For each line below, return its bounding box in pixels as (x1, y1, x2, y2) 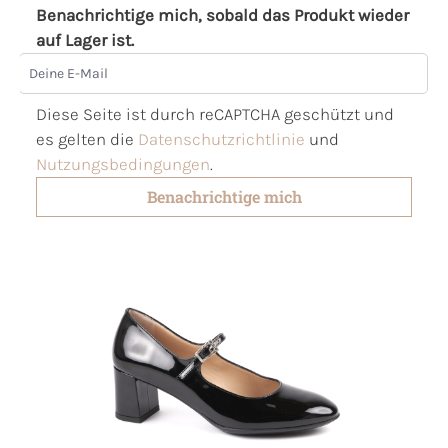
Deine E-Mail (19, 53, 115, 74)
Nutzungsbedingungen (36, 153, 210, 174)
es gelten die (36, 128, 138, 149)
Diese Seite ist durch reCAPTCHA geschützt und (36, 103, 394, 124)
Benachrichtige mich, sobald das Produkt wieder (36, 4, 409, 25)
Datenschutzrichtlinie (138, 128, 305, 149)
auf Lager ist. (36, 29, 134, 50)
